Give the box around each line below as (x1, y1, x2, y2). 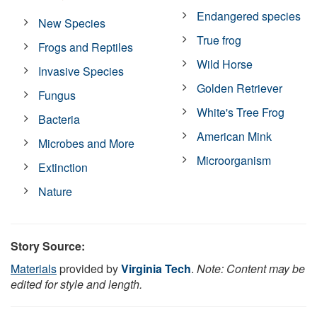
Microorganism (197, 151, 272, 168)
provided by (57, 260, 121, 277)
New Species (38, 14, 106, 31)
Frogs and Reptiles (38, 38, 134, 55)
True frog (197, 31, 242, 48)
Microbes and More (38, 134, 135, 151)
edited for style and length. (11, 275, 142, 292)
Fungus (38, 86, 76, 103)
